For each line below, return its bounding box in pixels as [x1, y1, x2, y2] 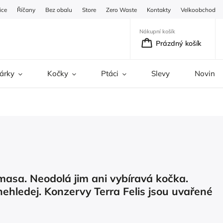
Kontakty [147, 5, 171, 13]
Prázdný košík [156, 38, 201, 48]
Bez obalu [45, 5, 72, 13]
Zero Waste [106, 5, 137, 13]
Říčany [17, 5, 35, 13]
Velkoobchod [181, 5, 216, 13]
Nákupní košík [139, 27, 175, 35]
